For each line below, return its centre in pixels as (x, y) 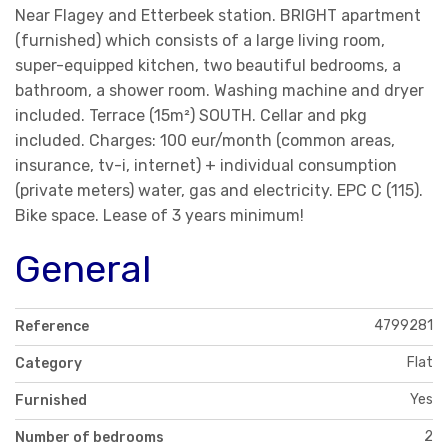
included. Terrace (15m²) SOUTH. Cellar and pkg (191, 115)
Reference (52, 326)
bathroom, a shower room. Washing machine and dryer (219, 90)
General (83, 268)
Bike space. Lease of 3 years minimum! (159, 215)
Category (48, 363)
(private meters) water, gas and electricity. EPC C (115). (219, 190)
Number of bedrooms (89, 437)
